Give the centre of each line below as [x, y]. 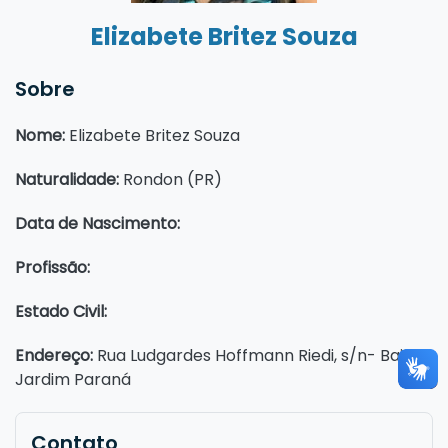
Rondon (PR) [170, 179]
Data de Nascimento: [97, 223]
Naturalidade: [67, 179]
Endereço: [56, 355]
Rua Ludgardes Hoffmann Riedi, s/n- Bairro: [263, 355]
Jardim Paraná [73, 379]
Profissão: [54, 267]
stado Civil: [67, 311]
